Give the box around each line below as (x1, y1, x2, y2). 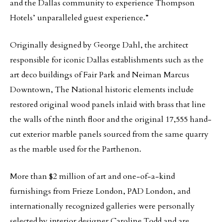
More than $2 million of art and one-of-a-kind (10, 171, 175, 182)
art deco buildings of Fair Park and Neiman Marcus (10, 69, 189, 80)
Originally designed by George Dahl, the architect (10, 40, 188, 51)
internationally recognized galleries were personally (10, 201, 195, 212)
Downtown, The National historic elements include (10, 84, 194, 95)
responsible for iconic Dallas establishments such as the (10, 55, 204, 65)
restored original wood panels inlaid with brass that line (10, 99, 206, 110)
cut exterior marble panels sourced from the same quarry (10, 129, 209, 140)
